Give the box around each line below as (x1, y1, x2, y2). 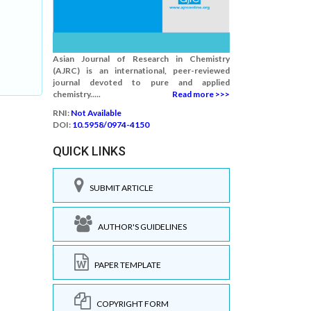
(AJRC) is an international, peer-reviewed (53, 65, 230, 76)
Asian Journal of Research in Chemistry (53, 53, 230, 64)
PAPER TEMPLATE (89, 260, 161, 270)
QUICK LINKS (53, 144, 126, 158)
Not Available (71, 108, 121, 118)
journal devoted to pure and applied (53, 77, 230, 87)
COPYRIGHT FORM (91, 298, 169, 309)
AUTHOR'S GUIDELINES (92, 221, 187, 232)
